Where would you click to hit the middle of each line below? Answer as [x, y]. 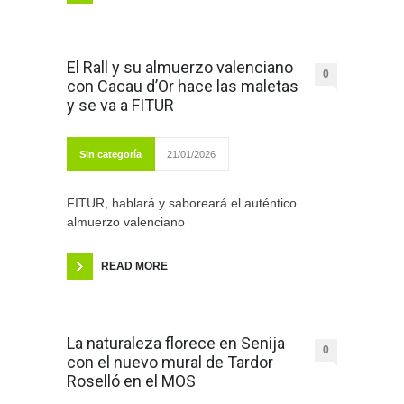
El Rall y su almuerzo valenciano [180, 68]
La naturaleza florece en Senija [176, 344]
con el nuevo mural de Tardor [170, 363]
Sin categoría [110, 155]
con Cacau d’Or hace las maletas [183, 87]
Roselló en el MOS [131, 381]
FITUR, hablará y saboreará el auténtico [182, 203]
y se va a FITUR [120, 106]
